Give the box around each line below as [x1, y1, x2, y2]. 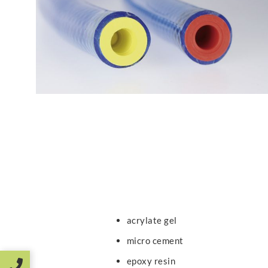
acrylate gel [127, 214, 177, 226]
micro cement [127, 234, 184, 246]
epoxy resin [127, 255, 175, 266]
